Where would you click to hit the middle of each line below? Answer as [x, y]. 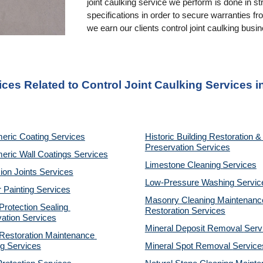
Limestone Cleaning [183, 165]
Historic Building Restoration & [203, 137]
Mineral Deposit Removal [194, 228]
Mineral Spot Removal [188, 246]
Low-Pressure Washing [190, 183]
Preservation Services [187, 147]
